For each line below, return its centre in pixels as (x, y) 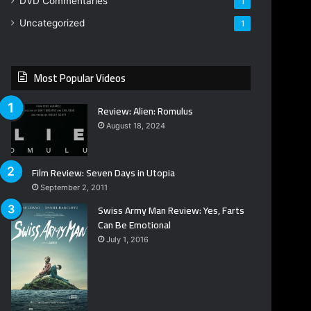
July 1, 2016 (128, 240)
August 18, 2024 (136, 126)
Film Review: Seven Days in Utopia (104, 173)
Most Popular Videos (80, 78)
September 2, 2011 (74, 188)
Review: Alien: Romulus (146, 111)
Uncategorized (52, 23)
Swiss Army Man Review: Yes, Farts (171, 211)
